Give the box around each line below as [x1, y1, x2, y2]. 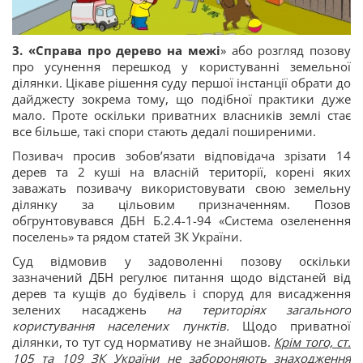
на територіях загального [167, 301, 351, 318]
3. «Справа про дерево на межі [12, 42, 220, 59]
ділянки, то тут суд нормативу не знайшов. [12, 334, 275, 351]
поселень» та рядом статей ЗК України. [12, 228, 242, 246]
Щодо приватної [228, 318, 351, 335]
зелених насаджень [12, 301, 167, 318]
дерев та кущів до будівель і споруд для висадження [12, 285, 351, 302]
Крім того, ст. [274, 334, 352, 351]
